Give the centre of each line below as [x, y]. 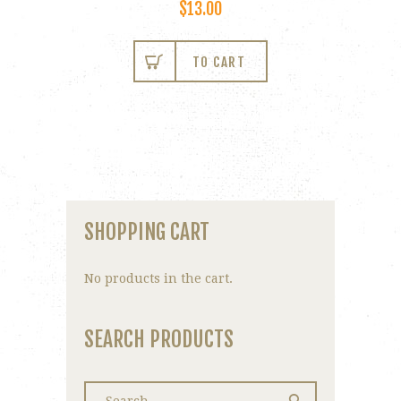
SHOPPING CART [147, 231]
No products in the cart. [158, 279]
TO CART [219, 62]
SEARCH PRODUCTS [159, 340]
